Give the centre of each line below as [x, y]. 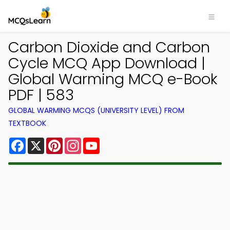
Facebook [46, 141]
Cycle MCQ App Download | [107, 63]
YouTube [117, 141]
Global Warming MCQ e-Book [113, 79]
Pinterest [81, 141]
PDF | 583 [41, 95]
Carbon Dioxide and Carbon [109, 47]
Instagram [102, 141]
